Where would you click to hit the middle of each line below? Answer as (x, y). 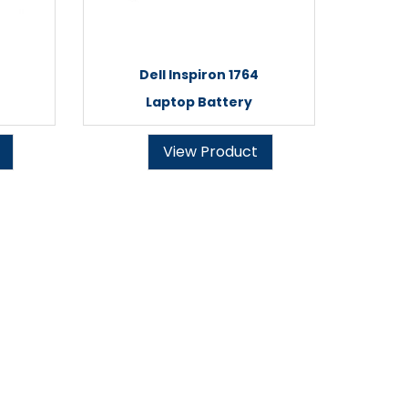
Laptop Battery (199, 102)
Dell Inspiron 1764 (199, 75)
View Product (210, 152)
